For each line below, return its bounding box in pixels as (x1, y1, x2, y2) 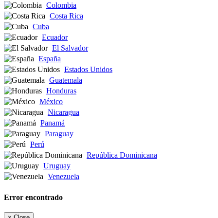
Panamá (40, 118, 65, 127)
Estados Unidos (64, 65, 112, 73)
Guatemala (49, 75, 82, 84)
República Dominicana (87, 150, 157, 159)
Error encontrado (4, 193, 63, 201)
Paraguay (45, 129, 73, 138)
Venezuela (48, 172, 79, 181)
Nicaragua (48, 108, 79, 116)
